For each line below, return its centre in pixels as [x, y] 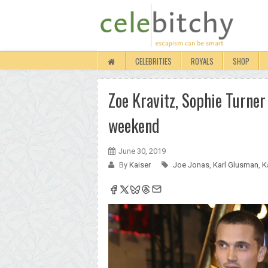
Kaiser [141, 165]
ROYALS [202, 61]
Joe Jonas [191, 165]
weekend [134, 125]
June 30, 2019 [142, 151]
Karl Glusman [236, 165]
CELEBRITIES [154, 61]
